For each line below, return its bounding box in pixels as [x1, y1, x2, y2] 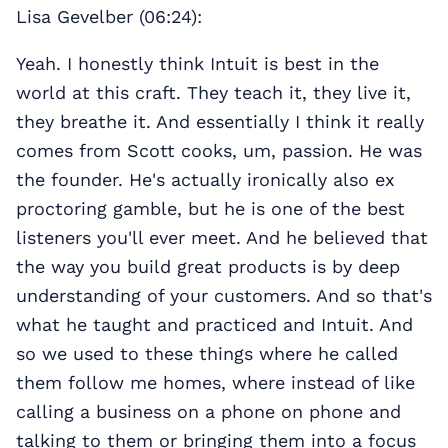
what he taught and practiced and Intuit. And [16, 314, 413, 336]
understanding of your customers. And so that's [16, 285, 432, 307]
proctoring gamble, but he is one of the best [16, 198, 405, 220]
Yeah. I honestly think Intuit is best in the [16, 53, 379, 75]
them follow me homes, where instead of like [16, 372, 415, 394]
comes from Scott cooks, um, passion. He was [16, 140, 422, 162]
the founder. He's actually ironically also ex [16, 169, 395, 191]
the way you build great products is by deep [16, 256, 400, 278]
